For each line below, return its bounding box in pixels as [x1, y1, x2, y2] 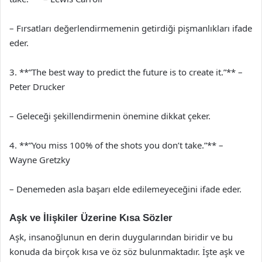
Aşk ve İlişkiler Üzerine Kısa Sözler [9, 212, 173, 223]
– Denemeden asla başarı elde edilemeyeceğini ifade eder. [9, 183, 242, 195]
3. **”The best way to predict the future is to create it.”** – [9, 66, 243, 78]
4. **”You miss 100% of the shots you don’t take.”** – [9, 139, 223, 151]
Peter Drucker [9, 81, 65, 92]
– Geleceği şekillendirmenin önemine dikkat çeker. [9, 110, 211, 122]
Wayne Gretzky [9, 154, 70, 166]
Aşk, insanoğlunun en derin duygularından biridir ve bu [9, 230, 233, 243]
